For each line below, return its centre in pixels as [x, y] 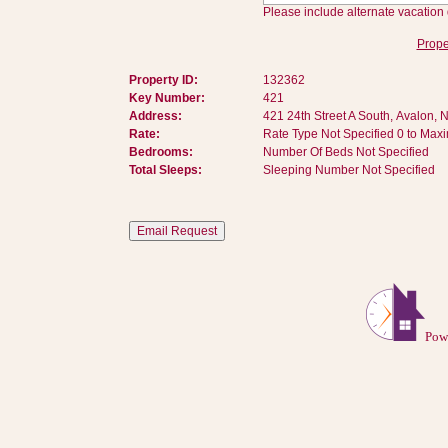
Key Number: [166, 98]
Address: [155, 116]
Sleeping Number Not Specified [348, 170]
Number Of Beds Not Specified [345, 152]
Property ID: [163, 80]
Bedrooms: [160, 152]
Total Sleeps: [165, 170]
